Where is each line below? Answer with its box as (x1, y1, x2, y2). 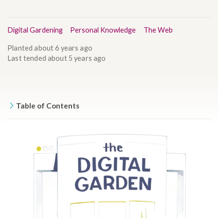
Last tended (7, 54, 48, 62)
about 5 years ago (47, 54, 106, 62)
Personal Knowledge (70, 26, 136, 35)
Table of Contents (16, 101, 80, 110)
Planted (7, 43, 35, 52)
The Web (143, 26, 173, 35)
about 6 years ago (34, 43, 92, 52)
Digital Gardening (7, 26, 63, 35)
